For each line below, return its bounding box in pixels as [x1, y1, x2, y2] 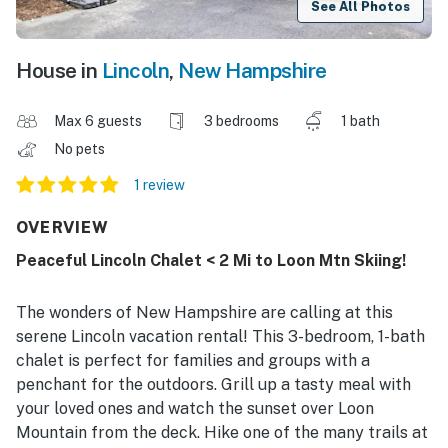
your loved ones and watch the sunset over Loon [16, 399, 374, 419]
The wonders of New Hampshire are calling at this [16, 303, 393, 323]
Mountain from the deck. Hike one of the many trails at [16, 423, 428, 443]
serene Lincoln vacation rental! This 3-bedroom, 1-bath [16, 327, 425, 347]
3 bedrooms [204, 113, 279, 130]
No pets [54, 141, 108, 158]
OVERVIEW [16, 218, 110, 238]
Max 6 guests [54, 113, 142, 130]
